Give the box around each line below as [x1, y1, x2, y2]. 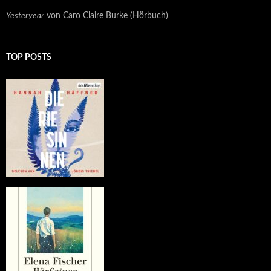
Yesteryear [6, 11, 44, 21]
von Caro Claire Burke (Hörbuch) [44, 11, 168, 21]
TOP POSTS [6, 53, 51, 62]
